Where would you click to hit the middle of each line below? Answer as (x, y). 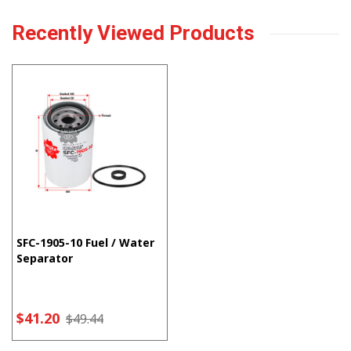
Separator (45, 259)
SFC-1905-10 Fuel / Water (85, 243)
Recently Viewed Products (133, 33)
